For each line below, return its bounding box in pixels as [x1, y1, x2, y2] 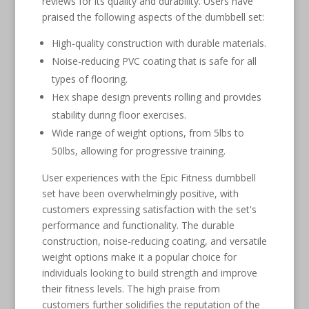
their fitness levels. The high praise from [41, 281, 220, 295]
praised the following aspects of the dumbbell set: [41, 10, 264, 23]
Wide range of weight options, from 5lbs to [51, 126, 244, 139]
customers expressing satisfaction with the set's [41, 202, 257, 216]
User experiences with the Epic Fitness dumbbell [41, 170, 256, 184]
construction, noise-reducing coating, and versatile [41, 234, 267, 248]
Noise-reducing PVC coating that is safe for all [51, 54, 257, 68]
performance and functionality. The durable [41, 218, 235, 232]
